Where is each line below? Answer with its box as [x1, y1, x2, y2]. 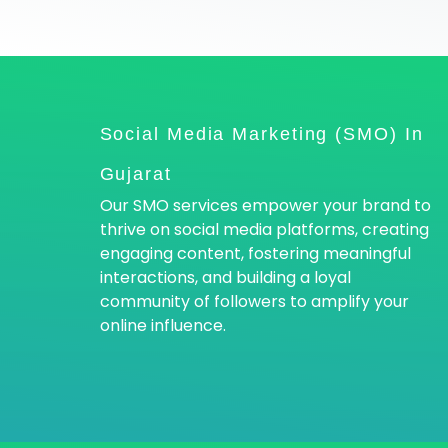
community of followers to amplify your [99, 290, 409, 314]
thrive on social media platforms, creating [99, 218, 429, 242]
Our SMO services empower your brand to [99, 194, 431, 218]
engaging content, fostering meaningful [99, 242, 411, 266]
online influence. [99, 314, 226, 338]
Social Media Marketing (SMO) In [99, 124, 424, 145]
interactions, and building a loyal [99, 266, 351, 290]
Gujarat [99, 164, 172, 185]
